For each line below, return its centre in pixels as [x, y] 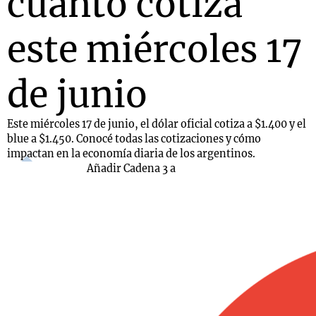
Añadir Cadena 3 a [131, 169]
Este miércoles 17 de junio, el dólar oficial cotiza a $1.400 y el [157, 124]
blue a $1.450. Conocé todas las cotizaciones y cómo [134, 139]
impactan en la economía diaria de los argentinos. [131, 154]
